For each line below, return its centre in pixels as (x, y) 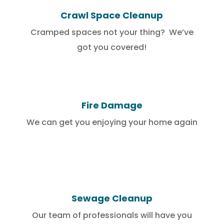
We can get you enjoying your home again (112, 122)
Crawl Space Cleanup (112, 15)
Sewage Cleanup (112, 198)
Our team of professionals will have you (112, 215)
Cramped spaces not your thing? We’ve (112, 32)
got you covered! (112, 47)
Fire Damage (112, 105)
